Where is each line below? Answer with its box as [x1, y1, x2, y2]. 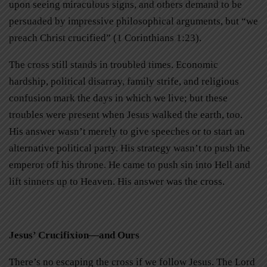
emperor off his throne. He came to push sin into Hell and [9, 159, 250, 170]
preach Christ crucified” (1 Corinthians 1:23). [9, 32, 201, 44]
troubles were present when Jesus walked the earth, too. [9, 108, 243, 120]
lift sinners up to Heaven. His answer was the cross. [9, 175, 227, 187]
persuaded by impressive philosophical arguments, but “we [9, 15, 258, 27]
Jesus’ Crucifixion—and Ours [9, 229, 139, 241]
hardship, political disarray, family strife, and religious [9, 75, 239, 87]
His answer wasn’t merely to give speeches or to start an [9, 125, 245, 137]
